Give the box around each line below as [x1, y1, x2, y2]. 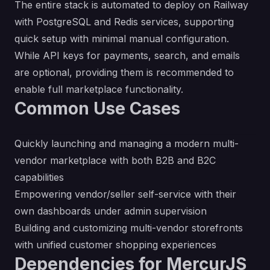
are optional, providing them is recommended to [14, 66, 234, 78]
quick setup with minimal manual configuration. [14, 33, 229, 45]
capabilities [14, 171, 64, 183]
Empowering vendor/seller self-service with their [14, 188, 236, 200]
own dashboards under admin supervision [14, 205, 207, 217]
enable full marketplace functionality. [14, 83, 183, 95]
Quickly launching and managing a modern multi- [14, 137, 239, 149]
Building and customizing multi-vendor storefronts [14, 222, 243, 234]
